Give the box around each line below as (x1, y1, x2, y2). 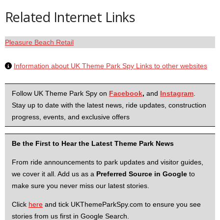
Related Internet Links (5, 8, 135, 26)
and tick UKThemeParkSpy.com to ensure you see (43, 200, 201, 208)
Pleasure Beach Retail (5, 38, 74, 46)
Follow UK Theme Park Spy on (12, 89, 109, 97)
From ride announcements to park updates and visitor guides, (12, 158, 203, 166)
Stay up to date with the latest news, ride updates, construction (12, 101, 206, 109)
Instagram (160, 89, 193, 97)
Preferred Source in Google (96, 170, 187, 178)
